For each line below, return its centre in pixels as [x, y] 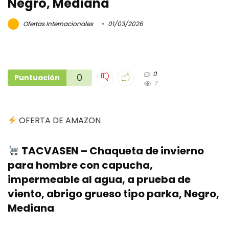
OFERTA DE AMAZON [59, 121]
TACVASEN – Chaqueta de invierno [111, 151]
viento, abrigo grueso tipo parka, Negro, [113, 194]
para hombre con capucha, [80, 165]
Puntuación [37, 78]
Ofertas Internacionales [57, 24]
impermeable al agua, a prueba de [99, 180]
